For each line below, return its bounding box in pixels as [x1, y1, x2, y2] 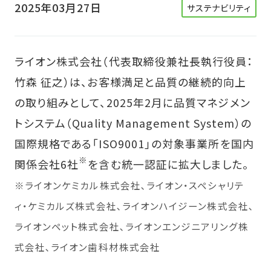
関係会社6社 [14, 155, 79, 172]
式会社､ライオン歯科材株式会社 [14, 240, 161, 253]
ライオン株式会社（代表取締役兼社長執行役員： [14, 53, 253, 69]
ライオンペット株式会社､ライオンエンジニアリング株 [14, 219, 249, 233]
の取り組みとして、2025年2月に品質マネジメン [14, 94, 250, 110]
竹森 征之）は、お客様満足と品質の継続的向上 [14, 73, 247, 90]
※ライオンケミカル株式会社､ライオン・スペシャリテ [14, 178, 244, 192]
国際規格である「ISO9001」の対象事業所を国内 [14, 135, 254, 151]
